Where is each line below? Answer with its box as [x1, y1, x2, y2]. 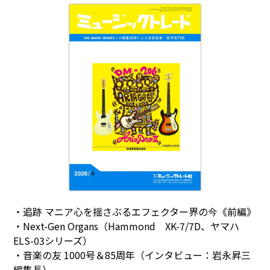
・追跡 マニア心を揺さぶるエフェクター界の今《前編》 [13, 204, 257, 219]
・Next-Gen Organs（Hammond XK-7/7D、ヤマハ [13, 219, 250, 234]
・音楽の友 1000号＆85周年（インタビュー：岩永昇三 [13, 248, 251, 263]
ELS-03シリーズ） [13, 233, 93, 248]
